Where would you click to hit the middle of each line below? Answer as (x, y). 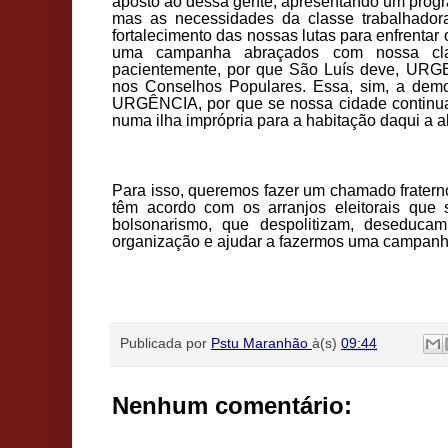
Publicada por (165, 342)
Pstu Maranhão (259, 342)
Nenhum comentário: (232, 406)
